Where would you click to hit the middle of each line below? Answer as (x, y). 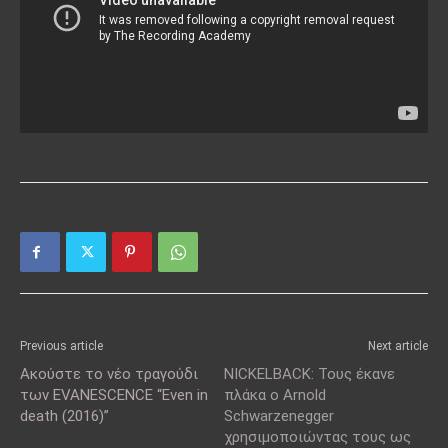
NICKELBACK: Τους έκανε (309, 374)
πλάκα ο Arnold (275, 395)
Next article (398, 346)
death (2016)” (64, 416)
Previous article (61, 346)
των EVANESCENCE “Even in (114, 395)
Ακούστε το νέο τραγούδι (109, 374)
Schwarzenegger (279, 416)
